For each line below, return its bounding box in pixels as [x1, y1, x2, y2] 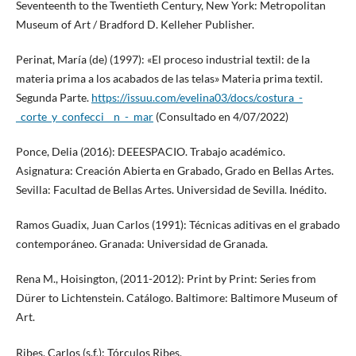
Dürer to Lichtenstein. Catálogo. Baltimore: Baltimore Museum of [15, 291, 338, 305]
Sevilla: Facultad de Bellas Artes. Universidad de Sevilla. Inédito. [15, 183, 327, 197]
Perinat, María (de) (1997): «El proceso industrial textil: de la [15, 52, 310, 67]
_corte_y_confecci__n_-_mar [15, 110, 153, 124]
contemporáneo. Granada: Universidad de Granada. [15, 237, 268, 251]
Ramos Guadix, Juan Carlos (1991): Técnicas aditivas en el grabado [15, 218, 340, 232]
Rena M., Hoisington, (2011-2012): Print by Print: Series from [15, 272, 316, 286]
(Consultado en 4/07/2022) [153, 110, 288, 124]
